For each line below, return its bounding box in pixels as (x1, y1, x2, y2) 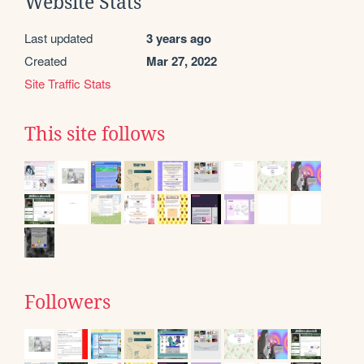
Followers (24, 292, 110, 314)
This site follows (24, 123, 165, 145)
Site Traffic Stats (24, 75, 111, 93)
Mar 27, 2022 (146, 52, 217, 71)
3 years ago (146, 29, 211, 48)
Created (24, 52, 67, 70)
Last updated (24, 29, 93, 47)
